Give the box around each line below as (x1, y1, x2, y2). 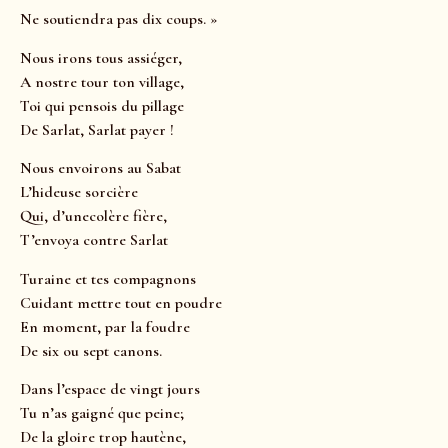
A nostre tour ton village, (20, 71, 184, 92)
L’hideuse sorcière (20, 182, 138, 203)
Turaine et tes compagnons (20, 268, 196, 289)
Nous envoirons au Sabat (20, 158, 181, 179)
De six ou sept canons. (20, 340, 162, 361)
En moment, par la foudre (20, 316, 190, 337)
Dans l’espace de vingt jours (20, 379, 200, 399)
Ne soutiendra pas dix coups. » (20, 9, 217, 30)
